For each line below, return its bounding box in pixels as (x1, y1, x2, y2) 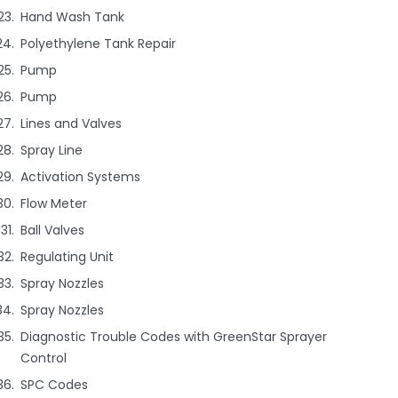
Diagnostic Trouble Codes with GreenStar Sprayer (20, 328, 328, 346)
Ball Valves (20, 221, 85, 240)
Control (20, 349, 68, 368)
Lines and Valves (20, 115, 123, 133)
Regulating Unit (20, 248, 115, 267)
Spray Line (20, 141, 84, 160)
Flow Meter (20, 195, 88, 213)
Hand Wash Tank (20, 8, 125, 27)
